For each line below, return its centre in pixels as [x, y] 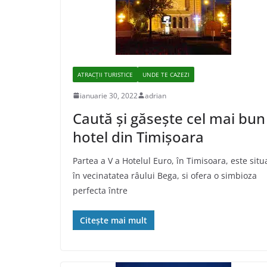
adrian [156, 95]
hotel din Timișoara [138, 136]
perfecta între [100, 190]
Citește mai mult [114, 220]
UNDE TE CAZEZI [166, 74]
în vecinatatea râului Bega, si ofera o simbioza [165, 175]
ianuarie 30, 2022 [109, 95]
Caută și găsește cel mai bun [169, 118]
